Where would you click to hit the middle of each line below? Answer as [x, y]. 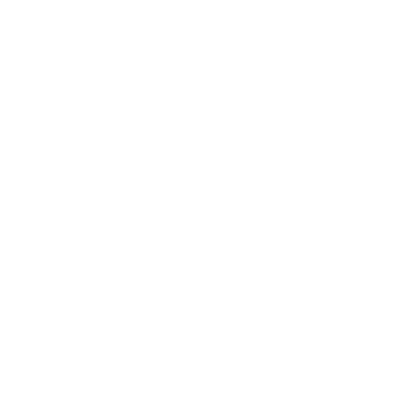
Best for [67, 124]
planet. [51, 308]
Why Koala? [57, 239]
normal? [69, 74]
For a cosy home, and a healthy [182, 279]
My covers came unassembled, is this [164, 53]
